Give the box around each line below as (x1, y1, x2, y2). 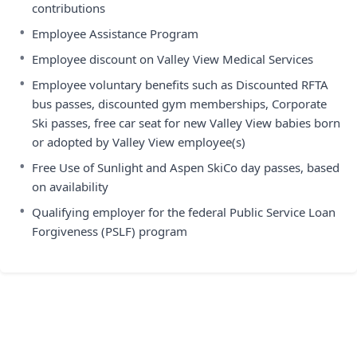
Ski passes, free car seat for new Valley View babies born (32, 115, 340, 131)
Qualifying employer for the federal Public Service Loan (32, 204, 335, 220)
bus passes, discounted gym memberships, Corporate (32, 96, 327, 112)
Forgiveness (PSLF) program (32, 223, 187, 239)
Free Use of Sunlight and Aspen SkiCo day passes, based (32, 159, 339, 175)
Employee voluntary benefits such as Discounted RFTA (32, 76, 328, 92)
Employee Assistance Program (32, 25, 198, 41)
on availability (32, 178, 108, 194)
